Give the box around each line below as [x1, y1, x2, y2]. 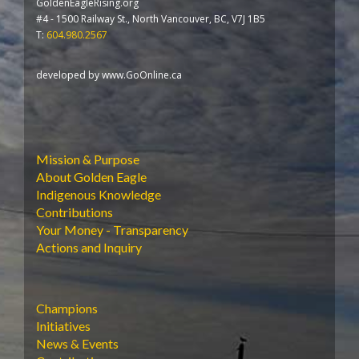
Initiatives [36, 317, 91, 333]
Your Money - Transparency [36, 221, 188, 237]
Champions [36, 300, 98, 316]
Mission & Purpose [36, 151, 139, 167]
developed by [36, 67, 102, 82]
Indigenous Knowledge [36, 186, 161, 202]
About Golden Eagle [36, 168, 147, 184]
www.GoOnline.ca [102, 67, 182, 82]
